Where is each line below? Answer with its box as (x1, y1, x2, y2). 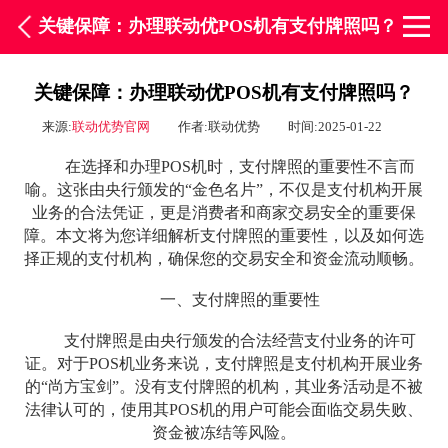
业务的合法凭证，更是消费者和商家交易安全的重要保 (32, 204, 416, 222)
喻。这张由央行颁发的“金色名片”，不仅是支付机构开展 (25, 181, 423, 199)
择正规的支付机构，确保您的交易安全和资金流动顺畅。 (24, 250, 424, 268)
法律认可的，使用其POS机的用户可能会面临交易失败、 (25, 401, 423, 419)
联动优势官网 (72, 119, 151, 135)
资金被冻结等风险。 (152, 424, 296, 442)
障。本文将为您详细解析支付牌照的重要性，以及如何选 (24, 227, 424, 245)
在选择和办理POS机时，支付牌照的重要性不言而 (64, 158, 415, 176)
